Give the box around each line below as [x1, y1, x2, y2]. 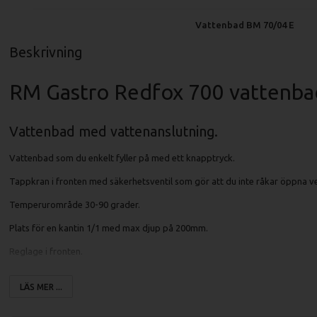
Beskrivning [9, 45, 82, 61]
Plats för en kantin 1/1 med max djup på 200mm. [9, 223, 208, 234]
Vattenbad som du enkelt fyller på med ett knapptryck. [9, 153, 235, 163]
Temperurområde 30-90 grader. [9, 200, 140, 210]
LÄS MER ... [19, 282, 62, 292]
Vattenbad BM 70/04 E [195, 19, 294, 30]
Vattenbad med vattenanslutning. [9, 124, 218, 140]
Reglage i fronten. [9, 246, 83, 257]
